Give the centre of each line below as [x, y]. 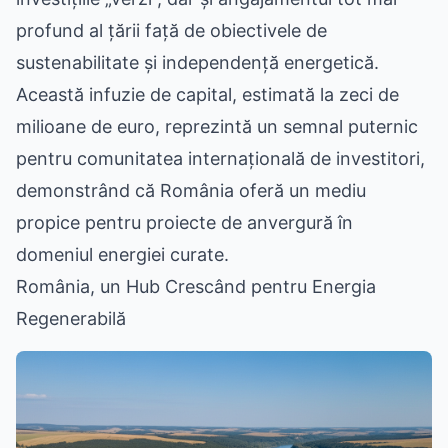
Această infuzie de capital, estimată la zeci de [207, 94]
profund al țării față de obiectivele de [171, 30]
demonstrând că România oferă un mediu [191, 190]
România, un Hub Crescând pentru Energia [196, 286]
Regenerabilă [71, 318]
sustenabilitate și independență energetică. [197, 62]
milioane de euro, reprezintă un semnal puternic [217, 126]
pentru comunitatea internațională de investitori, [220, 158]
